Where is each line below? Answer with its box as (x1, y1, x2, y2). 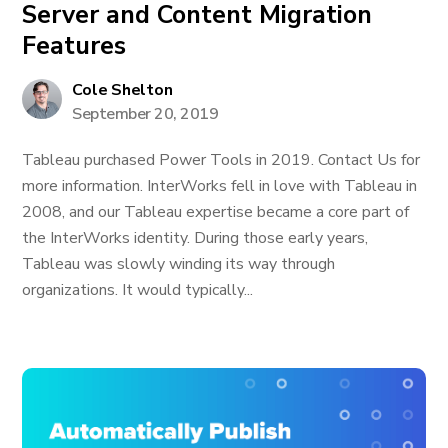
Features (22, 29, 127, 63)
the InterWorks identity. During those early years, (22, 227, 369, 249)
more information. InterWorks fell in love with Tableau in (22, 175, 418, 197)
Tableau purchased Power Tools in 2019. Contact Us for (22, 149, 421, 171)
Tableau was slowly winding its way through (22, 253, 336, 275)
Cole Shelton (72, 79, 173, 101)
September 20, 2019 (72, 103, 219, 125)
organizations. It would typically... (22, 279, 254, 301)
